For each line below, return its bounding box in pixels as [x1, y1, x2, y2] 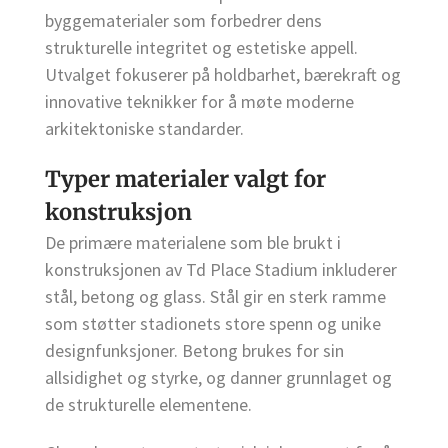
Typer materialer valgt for [45, 164, 326, 193]
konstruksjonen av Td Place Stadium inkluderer [45, 257, 397, 281]
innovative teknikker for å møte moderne [45, 89, 354, 113]
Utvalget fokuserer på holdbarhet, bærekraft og [45, 62, 401, 86]
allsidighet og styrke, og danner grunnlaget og [45, 365, 392, 389]
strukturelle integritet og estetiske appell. [45, 35, 358, 59]
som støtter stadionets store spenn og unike [45, 311, 381, 335]
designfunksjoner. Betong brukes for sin [45, 338, 344, 362]
